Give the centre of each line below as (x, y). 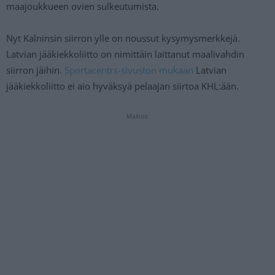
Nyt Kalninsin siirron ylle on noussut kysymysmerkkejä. (123, 38)
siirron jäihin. (35, 70)
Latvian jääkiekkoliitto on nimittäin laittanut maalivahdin (125, 54)
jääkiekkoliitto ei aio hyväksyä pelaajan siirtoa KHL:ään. (122, 86)
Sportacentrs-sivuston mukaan (129, 70)
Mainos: (137, 116)
